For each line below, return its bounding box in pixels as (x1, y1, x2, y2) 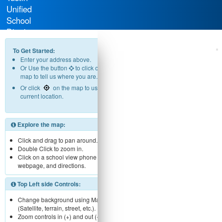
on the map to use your (52, 83, 114, 92)
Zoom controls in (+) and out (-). (18, 212, 102, 221)
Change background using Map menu (18, 195, 120, 204)
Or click (20, 83, 42, 92)
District (6, 26, 32, 38)
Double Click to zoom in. (18, 144, 83, 153)
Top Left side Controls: (17, 179, 81, 188)
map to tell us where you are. (20, 72, 98, 80)
